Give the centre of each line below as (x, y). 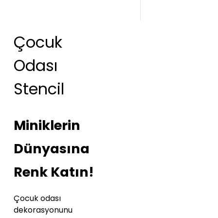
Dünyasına (52, 149)
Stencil (39, 89)
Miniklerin (47, 126)
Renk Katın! (54, 172)
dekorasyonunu (43, 210)
